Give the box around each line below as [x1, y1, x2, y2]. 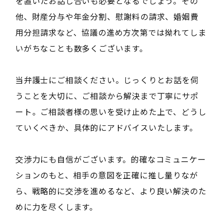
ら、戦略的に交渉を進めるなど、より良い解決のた [15, 184, 207, 197]
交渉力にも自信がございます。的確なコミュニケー [15, 153, 206, 165]
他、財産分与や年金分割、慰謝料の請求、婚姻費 [15, 10, 199, 22]
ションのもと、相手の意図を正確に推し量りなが [15, 168, 198, 181]
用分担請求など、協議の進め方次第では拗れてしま [15, 26, 207, 38]
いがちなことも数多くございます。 [15, 42, 148, 54]
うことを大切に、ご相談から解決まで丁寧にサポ [15, 89, 199, 102]
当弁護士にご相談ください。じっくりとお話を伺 [15, 73, 199, 86]
